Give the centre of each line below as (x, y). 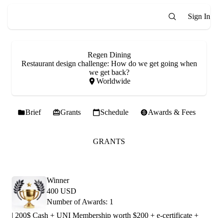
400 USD (62, 191)
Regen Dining (109, 55)
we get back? (109, 72)
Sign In (199, 16)
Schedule (114, 112)
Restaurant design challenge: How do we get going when (109, 64)
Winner (58, 180)
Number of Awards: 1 (80, 202)
